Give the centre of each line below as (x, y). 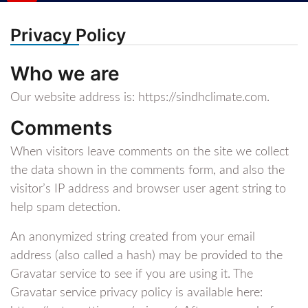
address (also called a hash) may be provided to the (146, 255)
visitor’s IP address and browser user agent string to (148, 189)
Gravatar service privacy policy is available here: (136, 293)
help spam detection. (65, 207)
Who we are (65, 73)
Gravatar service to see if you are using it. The (132, 274)
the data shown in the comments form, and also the (147, 170)
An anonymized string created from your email (133, 237)
